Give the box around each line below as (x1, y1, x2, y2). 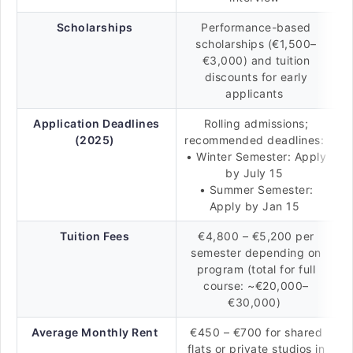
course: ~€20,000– (203, 279, 309, 292)
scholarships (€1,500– (195, 37, 317, 50)
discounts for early (204, 70, 308, 84)
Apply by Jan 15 (209, 199, 303, 213)
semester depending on (191, 246, 321, 259)
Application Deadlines (33, 117, 160, 130)
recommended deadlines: (184, 133, 328, 147)
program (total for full (196, 262, 316, 276)
